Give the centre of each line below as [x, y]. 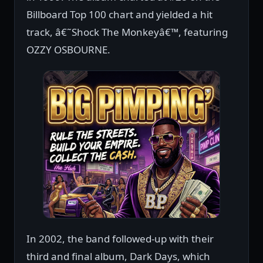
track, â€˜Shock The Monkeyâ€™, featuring [127, 32]
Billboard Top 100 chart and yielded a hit [119, 15]
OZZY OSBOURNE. [68, 50]
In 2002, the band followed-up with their [120, 239]
